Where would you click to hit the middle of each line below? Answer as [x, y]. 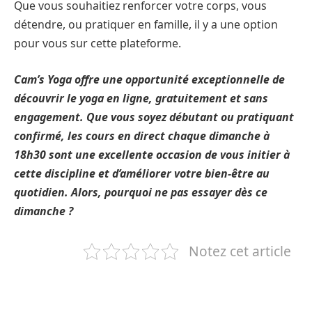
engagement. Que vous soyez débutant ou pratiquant [154, 117]
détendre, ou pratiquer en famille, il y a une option [146, 25]
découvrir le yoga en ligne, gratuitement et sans [141, 98]
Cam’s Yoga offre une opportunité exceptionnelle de [149, 79]
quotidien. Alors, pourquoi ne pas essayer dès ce [141, 192]
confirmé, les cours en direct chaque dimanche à [142, 135]
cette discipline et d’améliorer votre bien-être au [142, 173]
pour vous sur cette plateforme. [97, 44]
